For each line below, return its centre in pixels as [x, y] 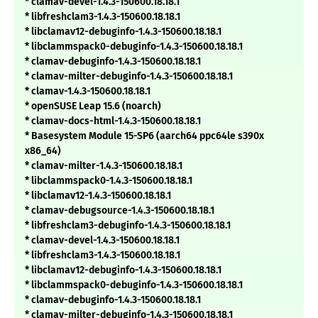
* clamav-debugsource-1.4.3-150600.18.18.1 [120, 211]
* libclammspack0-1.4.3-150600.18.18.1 [109, 181]
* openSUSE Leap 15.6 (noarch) [93, 106]
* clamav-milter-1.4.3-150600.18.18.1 [104, 166]
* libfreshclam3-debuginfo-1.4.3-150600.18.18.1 [128, 226]
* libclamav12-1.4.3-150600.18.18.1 [98, 196]
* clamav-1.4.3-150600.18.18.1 [88, 92]
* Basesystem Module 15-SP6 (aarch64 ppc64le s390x [144, 136]
